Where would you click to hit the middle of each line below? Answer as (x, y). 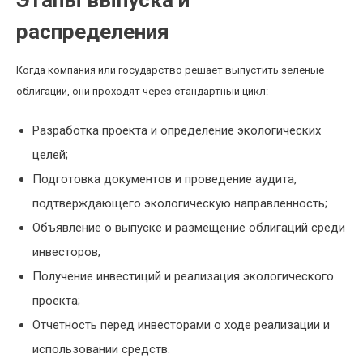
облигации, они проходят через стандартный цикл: (142, 91)
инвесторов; (66, 252)
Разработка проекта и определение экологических (177, 130)
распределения (93, 32)
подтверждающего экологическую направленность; (180, 203)
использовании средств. (101, 349)
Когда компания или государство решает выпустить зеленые (170, 70)
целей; (50, 155)
